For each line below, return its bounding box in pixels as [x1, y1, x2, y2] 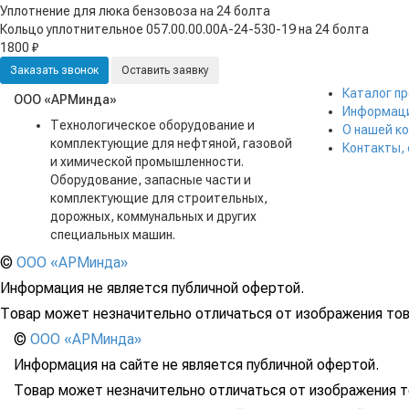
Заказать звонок [10, 63, 99, 77]
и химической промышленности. [50, 153, 244, 169]
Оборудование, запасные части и [50, 172, 251, 187]
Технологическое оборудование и [50, 117, 255, 132]
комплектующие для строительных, [50, 190, 267, 205]
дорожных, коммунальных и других [50, 208, 257, 224]
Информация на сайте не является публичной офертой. [14, 355, 379, 373]
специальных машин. [50, 226, 175, 242]
